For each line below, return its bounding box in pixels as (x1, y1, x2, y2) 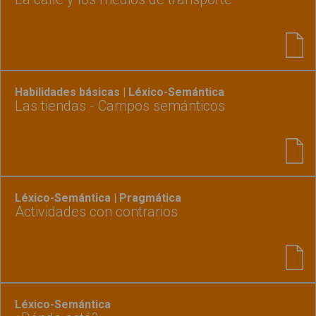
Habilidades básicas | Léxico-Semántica (15, 85, 224, 99)
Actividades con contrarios (15, 203, 178, 221)
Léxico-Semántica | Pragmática (15, 191, 181, 205)
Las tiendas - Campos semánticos (15, 97, 225, 114)
